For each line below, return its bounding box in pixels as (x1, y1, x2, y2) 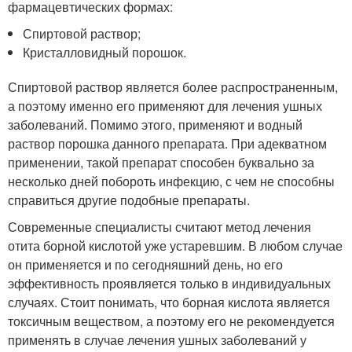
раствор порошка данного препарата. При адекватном (8, 134, 327, 152)
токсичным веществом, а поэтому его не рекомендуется (8, 312, 335, 330)
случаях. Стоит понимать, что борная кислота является (8, 293, 330, 311)
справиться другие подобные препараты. (8, 191, 250, 209)
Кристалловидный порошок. (23, 43, 187, 61)
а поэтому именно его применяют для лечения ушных (8, 97, 322, 115)
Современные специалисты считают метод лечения (8, 218, 311, 236)
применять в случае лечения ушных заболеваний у (8, 331, 306, 349)
